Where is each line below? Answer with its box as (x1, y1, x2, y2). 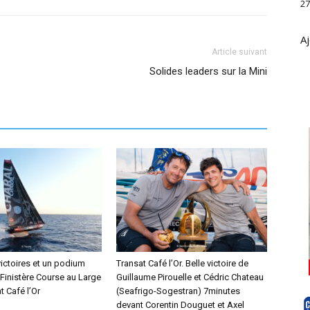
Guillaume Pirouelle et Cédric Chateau (116, 272, 264, 282)
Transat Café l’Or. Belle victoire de (116, 258, 248, 268)
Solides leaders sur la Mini (149, 65, 267, 77)
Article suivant (212, 47, 267, 57)
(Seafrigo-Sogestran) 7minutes (116, 286, 240, 296)
